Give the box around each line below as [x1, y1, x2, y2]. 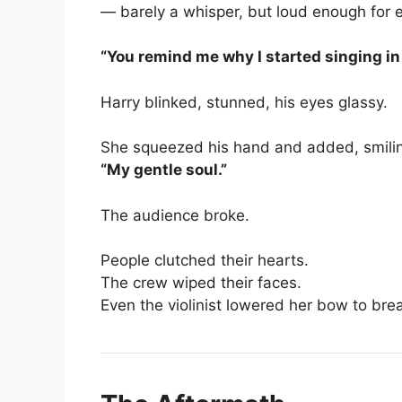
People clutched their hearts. [100, 251, 309, 269]
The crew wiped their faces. [100, 274, 301, 292]
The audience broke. [100, 205, 249, 224]
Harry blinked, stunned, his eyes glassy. [100, 92, 388, 111]
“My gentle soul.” [100, 161, 227, 179]
